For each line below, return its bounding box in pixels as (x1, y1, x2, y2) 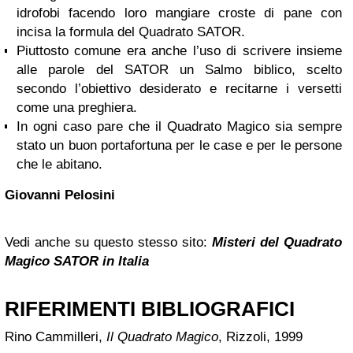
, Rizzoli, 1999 (218, 329, 303, 345)
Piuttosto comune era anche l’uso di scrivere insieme (17, 43, 342, 59)
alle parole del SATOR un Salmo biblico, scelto (17, 62, 342, 78)
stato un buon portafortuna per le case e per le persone (17, 138, 342, 154)
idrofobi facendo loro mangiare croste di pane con (17, 6, 342, 21)
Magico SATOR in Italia (5, 254, 149, 269)
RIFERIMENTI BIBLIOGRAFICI (5, 298, 295, 321)
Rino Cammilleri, (5, 329, 106, 345)
